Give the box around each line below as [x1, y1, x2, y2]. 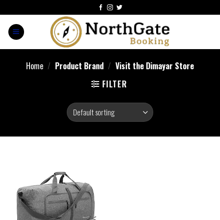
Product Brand [53, 60, 106, 72]
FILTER [102, 78, 127, 90]
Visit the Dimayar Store [113, 60, 194, 72]
